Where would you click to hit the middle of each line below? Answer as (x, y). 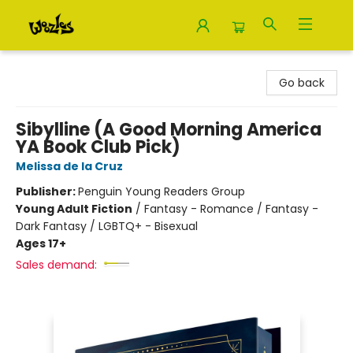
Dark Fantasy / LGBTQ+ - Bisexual (107, 226)
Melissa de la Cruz (69, 166)
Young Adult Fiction (74, 209)
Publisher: (47, 191)
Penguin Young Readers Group (162, 191)
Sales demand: (56, 265)
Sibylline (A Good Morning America (169, 130)
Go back (302, 83)
